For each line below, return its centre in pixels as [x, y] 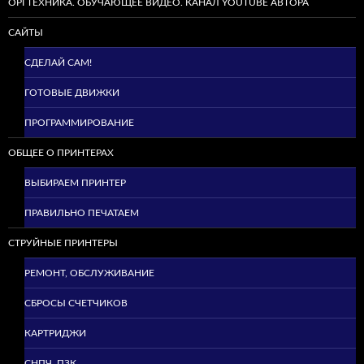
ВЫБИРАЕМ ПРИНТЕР [75, 182]
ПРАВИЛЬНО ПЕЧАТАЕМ [82, 212]
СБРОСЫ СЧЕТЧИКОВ [76, 303]
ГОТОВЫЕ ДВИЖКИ [72, 92]
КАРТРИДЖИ [55, 333]
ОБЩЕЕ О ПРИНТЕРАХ [61, 152]
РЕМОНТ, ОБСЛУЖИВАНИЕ [89, 273]
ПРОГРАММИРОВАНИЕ [79, 122]
